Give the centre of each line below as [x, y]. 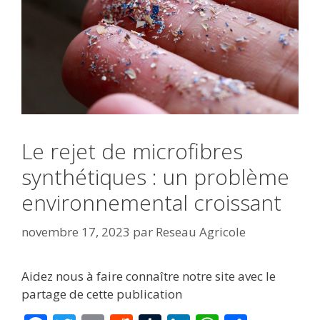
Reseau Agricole [201, 232]
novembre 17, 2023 [76, 232]
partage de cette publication [102, 294]
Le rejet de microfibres [132, 151]
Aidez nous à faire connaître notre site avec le [149, 276]
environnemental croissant [151, 202]
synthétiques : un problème [155, 176]
